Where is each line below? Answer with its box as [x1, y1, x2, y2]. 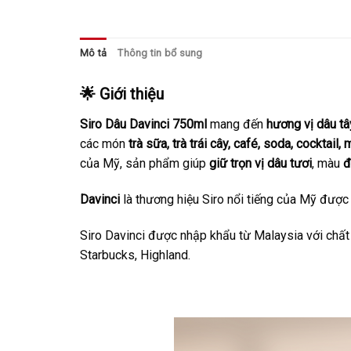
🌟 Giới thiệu [80, 85, 164, 104]
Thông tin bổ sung [118, 47, 203, 60]
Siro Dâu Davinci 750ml [80, 117, 207, 132]
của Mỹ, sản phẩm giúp [80, 156, 209, 172]
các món [80, 136, 128, 152]
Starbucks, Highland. [80, 248, 190, 263]
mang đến [207, 117, 266, 132]
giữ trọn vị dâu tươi [209, 156, 312, 172]
